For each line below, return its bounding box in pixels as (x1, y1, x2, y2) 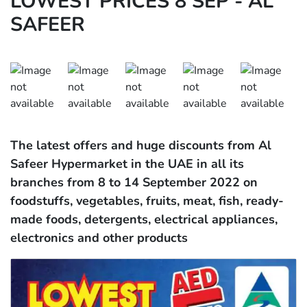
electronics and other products (10, 230, 188, 247)
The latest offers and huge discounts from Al (10, 137, 271, 154)
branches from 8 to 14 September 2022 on (10, 174, 258, 191)
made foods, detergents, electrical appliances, (10, 211, 278, 228)
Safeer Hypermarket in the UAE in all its (10, 156, 244, 173)
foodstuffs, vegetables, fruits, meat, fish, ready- (10, 193, 284, 210)
